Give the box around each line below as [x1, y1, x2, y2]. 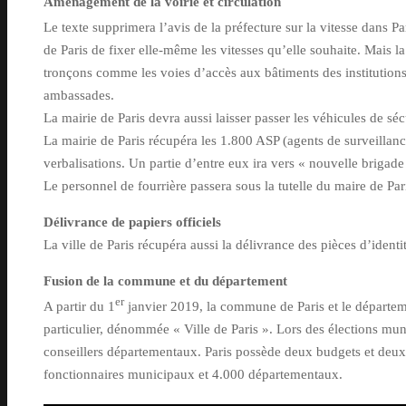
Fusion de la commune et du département [43, 274, 287, 289]
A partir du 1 [43, 299, 115, 314]
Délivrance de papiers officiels [43, 215, 221, 230]
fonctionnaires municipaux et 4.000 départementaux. [43, 367, 343, 382]
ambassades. [43, 88, 114, 103]
